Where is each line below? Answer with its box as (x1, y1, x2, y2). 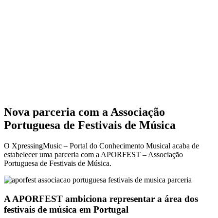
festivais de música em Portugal (4, 204, 128, 215)
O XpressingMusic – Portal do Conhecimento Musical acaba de (4, 141, 199, 150)
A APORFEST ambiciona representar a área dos (4, 193, 198, 204)
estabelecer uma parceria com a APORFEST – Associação (4, 150, 183, 159)
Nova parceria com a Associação (4, 105, 165, 118)
